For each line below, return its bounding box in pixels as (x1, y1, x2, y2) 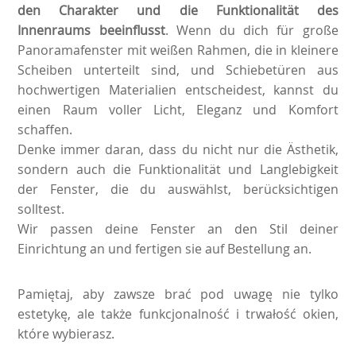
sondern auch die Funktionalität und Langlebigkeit (17, 160, 339, 178)
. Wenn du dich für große (164, 21, 339, 39)
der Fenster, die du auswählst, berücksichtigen (17, 180, 339, 198)
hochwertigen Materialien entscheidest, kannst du (17, 80, 339, 99)
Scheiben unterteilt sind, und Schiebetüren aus (17, 60, 339, 79)
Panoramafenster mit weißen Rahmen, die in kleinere (17, 41, 339, 59)
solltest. (17, 199, 65, 218)
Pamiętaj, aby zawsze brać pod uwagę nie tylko (17, 284, 339, 303)
